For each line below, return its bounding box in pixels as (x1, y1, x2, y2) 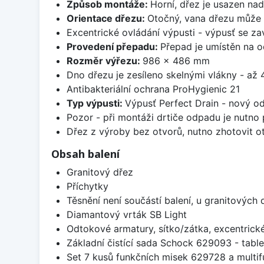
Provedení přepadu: (66, 41, 160, 53)
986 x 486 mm (142, 55, 210, 67)
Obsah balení (51, 147, 120, 161)
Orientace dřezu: (66, 12, 147, 25)
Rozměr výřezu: (66, 55, 143, 67)
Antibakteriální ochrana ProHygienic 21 (66, 83, 240, 95)
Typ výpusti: (66, 97, 125, 110)
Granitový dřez (66, 166, 133, 179)
